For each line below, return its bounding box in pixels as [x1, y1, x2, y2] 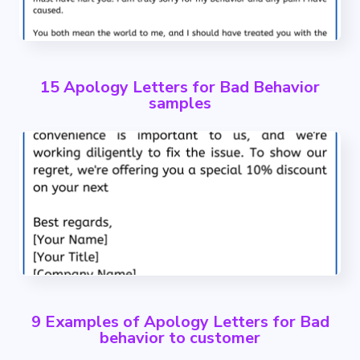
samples [149, 92, 211, 114]
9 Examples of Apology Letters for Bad [31, 311, 329, 333]
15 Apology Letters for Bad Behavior [40, 76, 320, 98]
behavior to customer [100, 327, 260, 349]
